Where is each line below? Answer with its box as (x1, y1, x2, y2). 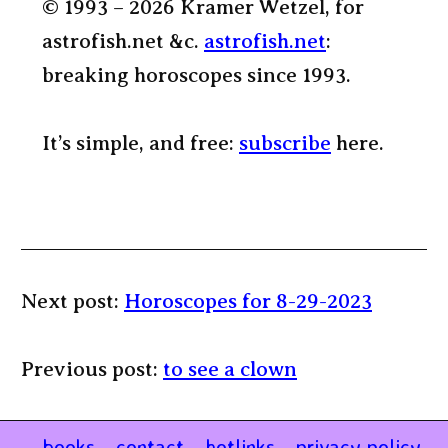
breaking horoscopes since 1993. (42, 62, 351, 87)
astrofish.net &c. (42, 28, 204, 53)
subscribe (239, 130, 331, 155)
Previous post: (21, 356, 163, 381)
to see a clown (163, 356, 297, 381)
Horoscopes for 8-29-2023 (124, 288, 372, 313)
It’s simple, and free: (42, 130, 239, 155)
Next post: (21, 288, 124, 313)
